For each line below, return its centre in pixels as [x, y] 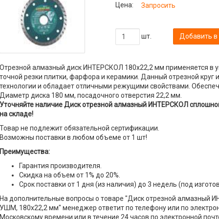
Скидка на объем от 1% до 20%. [69, 175]
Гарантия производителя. [60, 165]
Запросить [158, 5]
